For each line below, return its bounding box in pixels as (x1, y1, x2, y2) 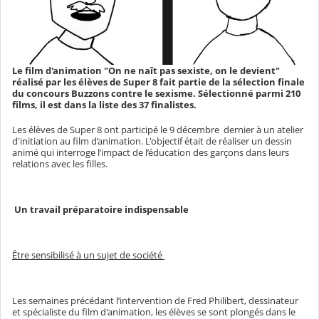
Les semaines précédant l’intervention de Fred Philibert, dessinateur (12, 294, 298, 308)
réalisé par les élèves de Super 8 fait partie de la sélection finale (12, 75, 305, 89)
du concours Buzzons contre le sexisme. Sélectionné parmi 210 (12, 87, 300, 100)
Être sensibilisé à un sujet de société (12, 249, 164, 262)
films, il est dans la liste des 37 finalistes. (12, 98, 197, 112)
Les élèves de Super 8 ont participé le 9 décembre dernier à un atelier (12, 123, 303, 137)
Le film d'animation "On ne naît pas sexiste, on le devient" (12, 64, 280, 78)
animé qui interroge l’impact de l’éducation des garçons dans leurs (12, 146, 289, 159)
